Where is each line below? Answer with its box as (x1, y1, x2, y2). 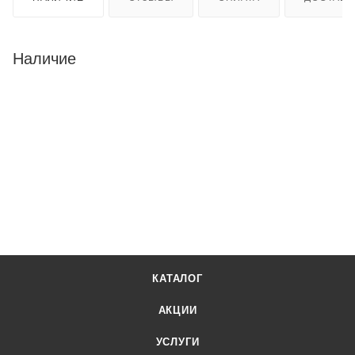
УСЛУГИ (155, 336, 200, 348)
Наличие (13, 49, 76, 67)
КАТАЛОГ (152, 273, 203, 284)
